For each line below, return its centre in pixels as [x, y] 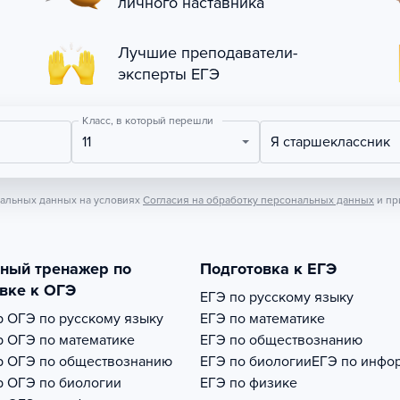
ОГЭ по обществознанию [90, 362]
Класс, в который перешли [147, 121]
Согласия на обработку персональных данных [258, 200]
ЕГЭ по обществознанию [281, 340]
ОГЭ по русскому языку [85, 319]
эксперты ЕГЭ [169, 74]
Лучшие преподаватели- [208, 53]
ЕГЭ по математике [262, 319]
